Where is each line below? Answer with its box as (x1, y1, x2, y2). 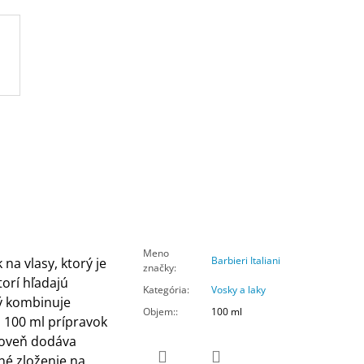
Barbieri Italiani (210, 253, 280, 268)
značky (142, 261, 174, 275)
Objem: (142, 305, 175, 319)
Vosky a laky (210, 283, 266, 297)
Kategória (142, 283, 187, 297)
